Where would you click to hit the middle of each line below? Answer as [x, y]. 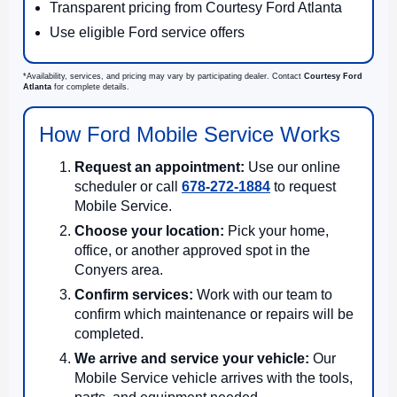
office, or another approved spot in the [192, 250]
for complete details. [90, 86]
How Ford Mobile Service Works [190, 134]
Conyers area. [119, 269]
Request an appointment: [160, 167]
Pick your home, [276, 230]
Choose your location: [149, 230]
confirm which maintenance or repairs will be [214, 314]
